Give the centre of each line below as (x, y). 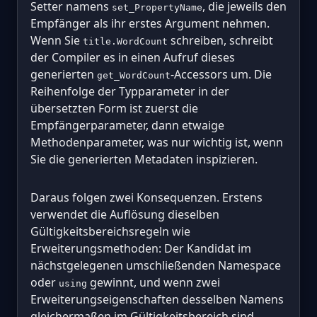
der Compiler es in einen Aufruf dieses (133, 57)
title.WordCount (125, 41)
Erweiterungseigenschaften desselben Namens (157, 299)
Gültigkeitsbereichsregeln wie (110, 231)
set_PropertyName (157, 7)
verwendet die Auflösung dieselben (125, 214)
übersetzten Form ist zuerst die (114, 108)
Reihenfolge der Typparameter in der (130, 91)
